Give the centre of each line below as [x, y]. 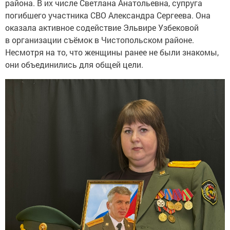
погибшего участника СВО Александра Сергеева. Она [108, 15]
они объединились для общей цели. [74, 65]
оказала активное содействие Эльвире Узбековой [102, 28]
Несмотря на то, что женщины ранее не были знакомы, [112, 52]
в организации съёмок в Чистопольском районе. [100, 40]
